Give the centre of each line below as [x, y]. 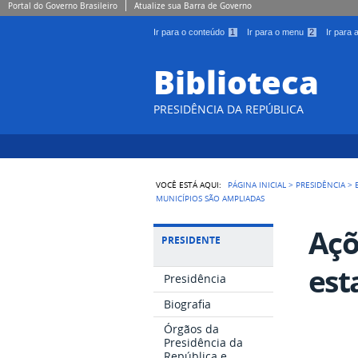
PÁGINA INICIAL [257, 184]
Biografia [188, 304]
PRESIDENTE [191, 240]
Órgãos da [192, 329]
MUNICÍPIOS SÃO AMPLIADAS [211, 198]
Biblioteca [236, 82]
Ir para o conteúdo [190, 32]
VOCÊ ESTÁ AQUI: [189, 184]
